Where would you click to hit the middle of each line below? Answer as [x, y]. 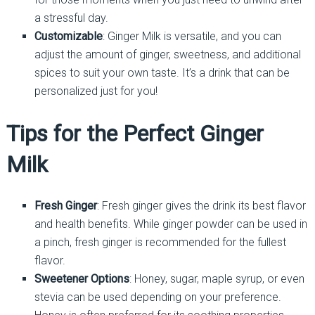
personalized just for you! [96, 91]
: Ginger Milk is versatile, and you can [192, 36]
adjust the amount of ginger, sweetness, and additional [167, 54]
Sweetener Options [82, 278]
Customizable [68, 36]
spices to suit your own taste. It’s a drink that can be [162, 72]
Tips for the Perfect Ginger [135, 133]
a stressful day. [71, 18]
